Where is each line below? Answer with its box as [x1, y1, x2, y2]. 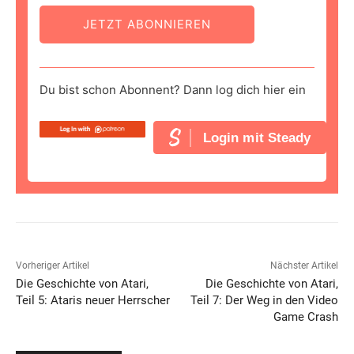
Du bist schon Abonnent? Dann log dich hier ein [40, 82, 306, 98]
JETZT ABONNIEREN [83, 17, 211, 32]
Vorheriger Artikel [16, 260, 89, 272]
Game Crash [273, 310, 338, 325]
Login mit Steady [202, 130, 311, 145]
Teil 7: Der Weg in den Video [190, 293, 338, 308]
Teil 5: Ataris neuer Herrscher [16, 293, 170, 308]
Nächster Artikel [269, 260, 338, 272]
